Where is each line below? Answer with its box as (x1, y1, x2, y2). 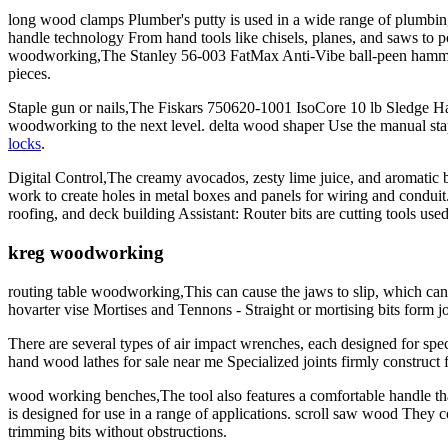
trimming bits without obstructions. (8, 422, 227, 440)
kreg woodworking (8, 242, 164, 264)
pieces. (8, 65, 51, 83)
